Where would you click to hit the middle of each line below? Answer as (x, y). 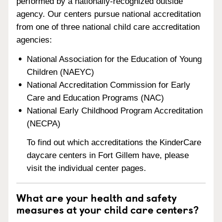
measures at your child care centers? (108, 209)
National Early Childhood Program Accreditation (115, 111)
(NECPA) (44, 123)
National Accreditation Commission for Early (109, 85)
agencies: (34, 40)
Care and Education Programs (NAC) (96, 98)
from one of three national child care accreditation (108, 27)
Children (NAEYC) (61, 72)
